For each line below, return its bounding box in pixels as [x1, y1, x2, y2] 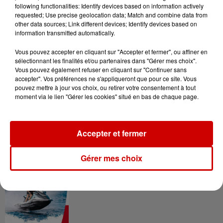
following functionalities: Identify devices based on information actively [15, 1, 204, 10]
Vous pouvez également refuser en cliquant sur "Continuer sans [15, 65, 187, 74]
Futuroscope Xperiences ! [70, 107, 184, 118]
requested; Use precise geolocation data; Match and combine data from [15, 10, 208, 19]
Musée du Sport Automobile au [70, 40, 210, 51]
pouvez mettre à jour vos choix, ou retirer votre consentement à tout [15, 83, 196, 92]
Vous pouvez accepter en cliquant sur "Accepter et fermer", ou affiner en [15, 47, 208, 56]
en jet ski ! [70, 173, 115, 184]
